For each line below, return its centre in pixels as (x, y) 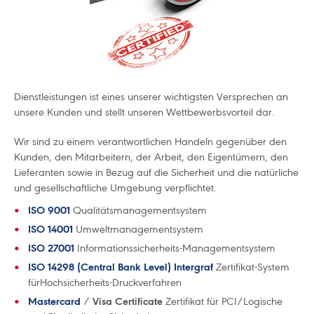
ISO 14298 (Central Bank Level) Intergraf (121, 267)
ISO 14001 (50, 229)
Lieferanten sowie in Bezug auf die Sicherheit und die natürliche (156, 172)
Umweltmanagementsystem (139, 229)
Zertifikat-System (253, 267)
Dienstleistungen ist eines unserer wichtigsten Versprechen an (151, 97)
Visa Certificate (128, 301)
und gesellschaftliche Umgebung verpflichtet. (115, 188)
